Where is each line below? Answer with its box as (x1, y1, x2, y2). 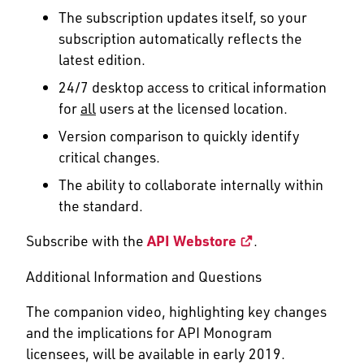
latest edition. (58, 50, 145, 68)
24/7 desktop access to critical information (58, 77, 327, 96)
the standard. (58, 196, 143, 214)
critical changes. (58, 147, 160, 166)
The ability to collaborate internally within (58, 175, 323, 193)
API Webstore (147, 232, 236, 250)
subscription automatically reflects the (58, 28, 302, 47)
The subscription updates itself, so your (58, 7, 307, 26)
